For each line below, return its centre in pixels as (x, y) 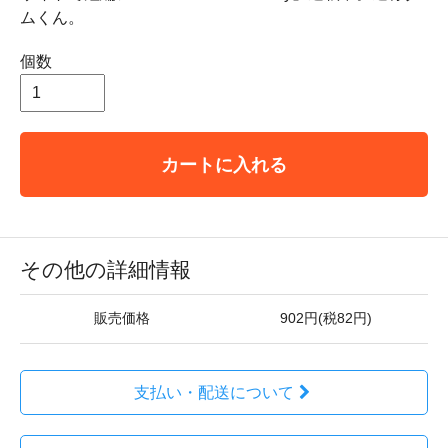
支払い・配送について (213, 392)
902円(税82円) (326, 318)
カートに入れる (224, 164)
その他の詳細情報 (105, 269)
